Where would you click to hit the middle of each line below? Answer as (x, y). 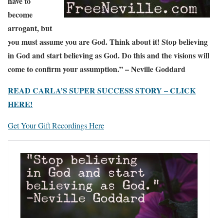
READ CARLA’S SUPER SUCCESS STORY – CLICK (102, 90)
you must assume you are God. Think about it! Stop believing (108, 42)
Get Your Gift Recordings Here (56, 125)
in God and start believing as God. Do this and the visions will (109, 55)
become (20, 14)
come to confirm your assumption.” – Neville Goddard (97, 69)
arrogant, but (30, 28)
